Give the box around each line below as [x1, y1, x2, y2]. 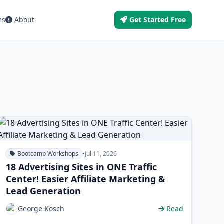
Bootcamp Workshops [17, 149, 78, 158]
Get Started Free [129, 15, 186, 24]
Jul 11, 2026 [84, 149, 117, 158]
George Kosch [17, 204, 64, 213]
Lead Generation [5, 185, 81, 197]
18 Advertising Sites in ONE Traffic [5, 161, 157, 173]
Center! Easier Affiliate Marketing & [5, 173, 165, 185]
